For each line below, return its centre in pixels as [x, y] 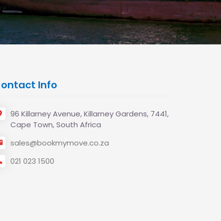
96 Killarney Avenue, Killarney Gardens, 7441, [90, 114]
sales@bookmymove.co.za [60, 143]
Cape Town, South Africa [56, 125]
